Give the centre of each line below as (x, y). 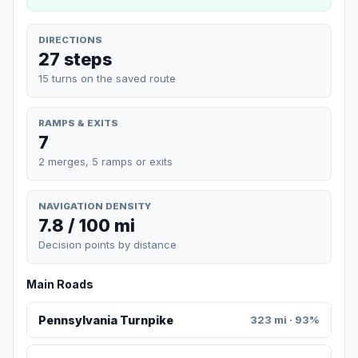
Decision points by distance (107, 245)
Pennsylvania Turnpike (105, 320)
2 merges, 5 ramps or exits (105, 161)
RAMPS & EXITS (78, 123)
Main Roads (60, 284)
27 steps (75, 59)
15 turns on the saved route (107, 78)
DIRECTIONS (70, 40)
